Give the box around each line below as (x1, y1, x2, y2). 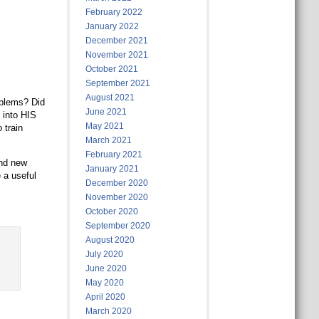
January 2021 (85, 164, 139, 174)
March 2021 (85, 135, 132, 145)
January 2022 (85, 21, 139, 31)
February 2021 (85, 150, 142, 159)
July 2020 (85, 249, 123, 259)
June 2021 (85, 107, 127, 117)
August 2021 (85, 93, 135, 103)
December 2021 (85, 36, 148, 46)
